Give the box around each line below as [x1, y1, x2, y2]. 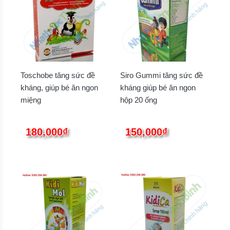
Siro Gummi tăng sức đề [120, 71, 203, 80]
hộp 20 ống [120, 95, 157, 105]
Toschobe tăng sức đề [21, 71, 95, 80]
